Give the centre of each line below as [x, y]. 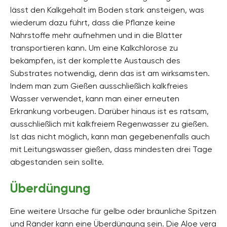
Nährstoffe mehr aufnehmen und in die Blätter [96, 35]
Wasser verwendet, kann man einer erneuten [95, 99]
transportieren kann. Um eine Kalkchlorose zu [94, 48]
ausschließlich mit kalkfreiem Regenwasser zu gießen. [109, 124]
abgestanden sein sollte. [57, 162]
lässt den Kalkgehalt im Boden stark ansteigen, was [107, 10]
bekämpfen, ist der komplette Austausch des [95, 61]
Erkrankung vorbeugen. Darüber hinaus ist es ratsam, [109, 111]
